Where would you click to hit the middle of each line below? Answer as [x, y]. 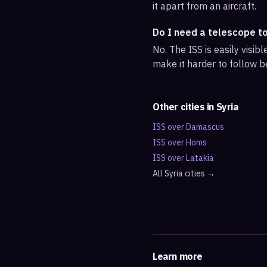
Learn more [178, 256]
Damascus [205, 127]
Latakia [200, 158]
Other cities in [184, 107]
